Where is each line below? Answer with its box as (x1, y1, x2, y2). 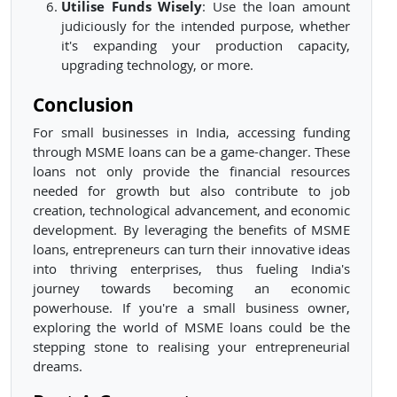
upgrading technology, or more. (61, 57, 253, 74)
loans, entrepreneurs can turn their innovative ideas (33, 241, 350, 259)
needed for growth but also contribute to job (33, 183, 350, 200)
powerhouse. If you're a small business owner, (33, 300, 350, 317)
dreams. (33, 358, 82, 376)
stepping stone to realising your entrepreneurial (33, 339, 350, 356)
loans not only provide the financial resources (33, 163, 350, 181)
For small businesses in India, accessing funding (33, 124, 350, 142)
